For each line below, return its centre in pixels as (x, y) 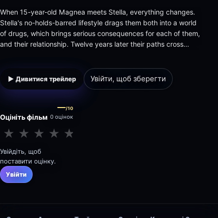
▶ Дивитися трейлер (42, 79)
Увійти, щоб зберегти (128, 79)
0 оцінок (62, 117)
